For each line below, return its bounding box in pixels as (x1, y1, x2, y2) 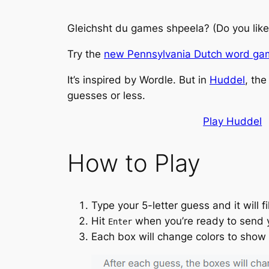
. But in (173, 74, 210, 86)
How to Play (67, 148, 201, 178)
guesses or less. (67, 89, 145, 102)
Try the (67, 48, 104, 61)
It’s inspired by (67, 74, 139, 86)
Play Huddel (203, 115, 262, 127)
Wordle (139, 74, 173, 86)
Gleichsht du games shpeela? (67, 22, 210, 35)
